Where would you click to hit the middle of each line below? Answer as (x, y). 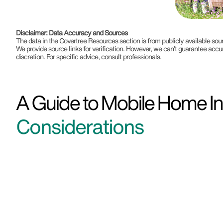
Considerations (80, 126)
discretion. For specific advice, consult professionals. (89, 56)
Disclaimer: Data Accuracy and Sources (72, 33)
